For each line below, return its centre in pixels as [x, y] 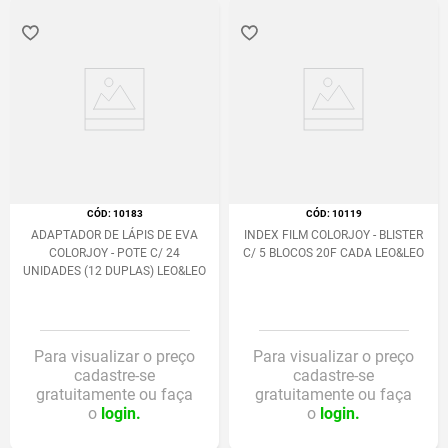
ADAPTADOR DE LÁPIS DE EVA [114, 235]
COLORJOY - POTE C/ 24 [114, 253]
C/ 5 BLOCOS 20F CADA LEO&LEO [333, 253]
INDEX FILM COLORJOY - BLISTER [333, 235]
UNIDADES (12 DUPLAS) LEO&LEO [114, 271]
